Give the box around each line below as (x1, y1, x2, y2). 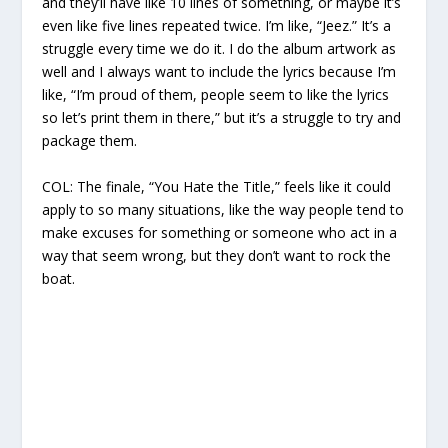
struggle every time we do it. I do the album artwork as (42, 39, 397, 59)
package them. (42, 131, 138, 151)
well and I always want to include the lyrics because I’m (42, 62, 397, 82)
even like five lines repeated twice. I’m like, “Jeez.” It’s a (42, 16, 392, 36)
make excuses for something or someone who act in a (42, 222, 398, 242)
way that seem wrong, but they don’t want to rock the (42, 245, 392, 265)
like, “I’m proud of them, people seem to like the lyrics (42, 85, 390, 105)
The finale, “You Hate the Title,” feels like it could (77, 176, 392, 196)
